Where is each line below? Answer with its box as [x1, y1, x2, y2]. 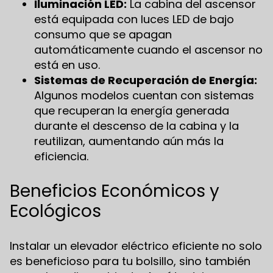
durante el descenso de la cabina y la [34, 118, 239, 133]
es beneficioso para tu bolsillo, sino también [10, 253, 250, 269]
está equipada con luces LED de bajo [34, 11, 234, 27]
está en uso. [34, 57, 100, 73]
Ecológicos [10, 199, 101, 223]
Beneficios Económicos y [10, 179, 219, 203]
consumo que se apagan [34, 26, 172, 42]
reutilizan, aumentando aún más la [34, 133, 224, 149]
